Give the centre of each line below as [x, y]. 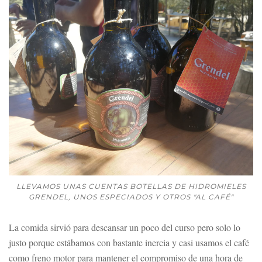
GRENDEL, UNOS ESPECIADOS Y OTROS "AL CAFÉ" [131, 196]
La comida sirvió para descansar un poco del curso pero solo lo [125, 227]
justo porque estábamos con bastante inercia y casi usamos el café [129, 242]
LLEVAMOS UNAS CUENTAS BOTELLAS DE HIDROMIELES [131, 186]
